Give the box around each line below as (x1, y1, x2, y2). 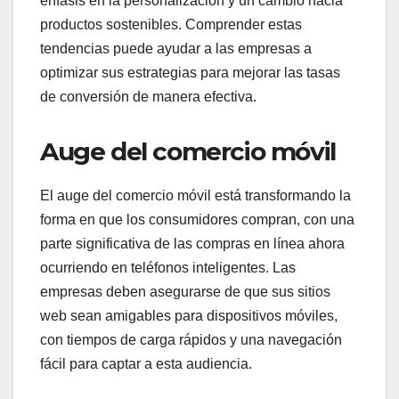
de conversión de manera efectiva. (40, 89, 256, 104)
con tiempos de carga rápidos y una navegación (40, 331, 342, 347)
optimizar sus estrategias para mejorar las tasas (40, 65, 340, 80)
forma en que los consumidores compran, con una (40, 211, 354, 227)
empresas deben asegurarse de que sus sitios (40, 283, 330, 299)
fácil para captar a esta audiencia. (40, 355, 252, 371)
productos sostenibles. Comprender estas (40, 17, 302, 32)
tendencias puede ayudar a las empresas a (40, 41, 312, 56)
